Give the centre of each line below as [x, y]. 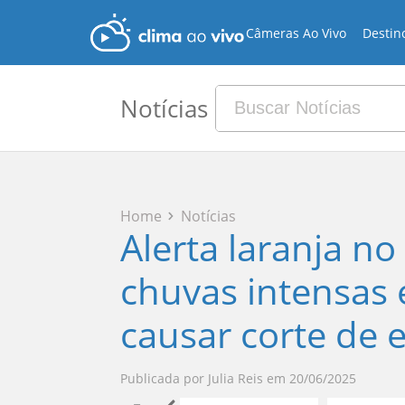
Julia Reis [235, 378]
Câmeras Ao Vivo [297, 33]
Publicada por [162, 378]
